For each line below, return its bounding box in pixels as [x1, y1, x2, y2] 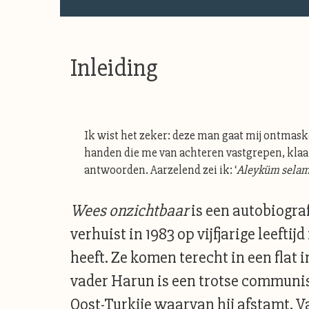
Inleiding [70, 53, 157, 83]
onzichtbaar [109, 201, 191, 221]
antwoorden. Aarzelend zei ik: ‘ [84, 163, 237, 177]
